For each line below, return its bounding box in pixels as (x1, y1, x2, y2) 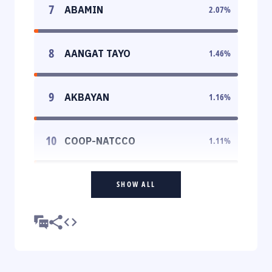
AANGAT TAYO (64, 47, 131, 59)
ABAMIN (64, 3, 103, 16)
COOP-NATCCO (64, 134, 135, 147)
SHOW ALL (117, 178, 155, 189)
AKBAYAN (64, 90, 109, 103)
